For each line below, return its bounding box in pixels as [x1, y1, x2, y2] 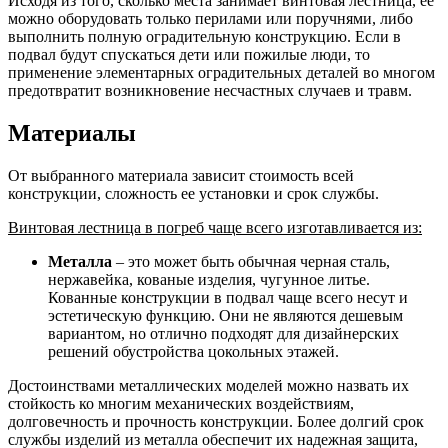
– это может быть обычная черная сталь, [112, 252, 390, 270]
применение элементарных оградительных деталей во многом [8, 63, 435, 81]
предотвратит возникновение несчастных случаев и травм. [8, 81, 412, 99]
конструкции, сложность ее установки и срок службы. [8, 184, 379, 202]
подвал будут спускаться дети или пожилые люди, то [8, 45, 370, 63]
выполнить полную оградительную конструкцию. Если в [8, 27, 401, 45]
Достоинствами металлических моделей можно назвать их [8, 376, 409, 394]
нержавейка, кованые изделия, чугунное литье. [48, 270, 370, 288]
